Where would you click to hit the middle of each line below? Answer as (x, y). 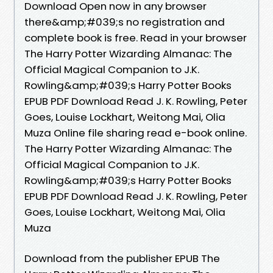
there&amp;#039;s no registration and (125, 22)
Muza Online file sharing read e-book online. (136, 133)
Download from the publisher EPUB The (122, 258)
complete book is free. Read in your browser (136, 37)
